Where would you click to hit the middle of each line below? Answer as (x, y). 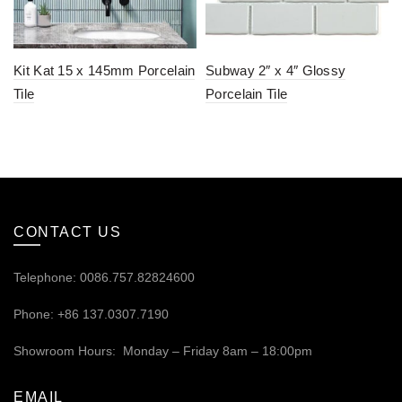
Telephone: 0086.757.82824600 (104, 278)
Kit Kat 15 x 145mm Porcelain (105, 71)
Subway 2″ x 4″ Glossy (276, 71)
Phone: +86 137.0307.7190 (91, 315)
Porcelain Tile (247, 94)
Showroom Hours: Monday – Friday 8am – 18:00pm (163, 351)
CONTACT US (67, 232)
